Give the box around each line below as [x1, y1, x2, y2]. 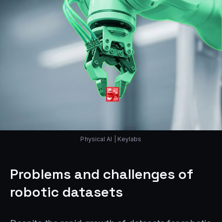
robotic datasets [10, 182, 123, 201]
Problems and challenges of [10, 165, 193, 183]
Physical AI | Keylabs [80, 135, 142, 143]
